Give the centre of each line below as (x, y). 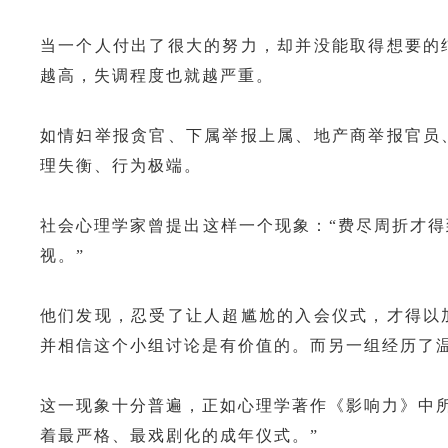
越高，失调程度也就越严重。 (157, 75)
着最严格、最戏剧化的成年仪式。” (179, 435)
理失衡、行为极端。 (121, 165)
